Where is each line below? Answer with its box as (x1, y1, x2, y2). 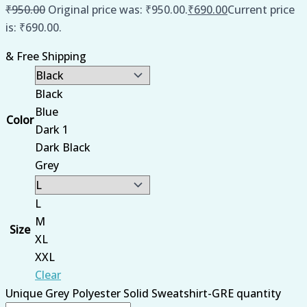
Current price (228, 1, 295, 17)
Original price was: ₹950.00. (48, 1, 188, 17)
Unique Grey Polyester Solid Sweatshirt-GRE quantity (5, 285, 281, 301)
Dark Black (35, 139, 90, 155)
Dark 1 (35, 121, 69, 137)
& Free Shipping (5, 48, 86, 64)
